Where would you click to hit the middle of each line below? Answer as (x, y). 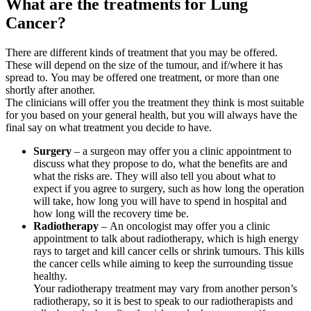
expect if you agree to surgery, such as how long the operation (169, 188)
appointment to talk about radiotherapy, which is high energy (166, 238)
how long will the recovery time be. (111, 213)
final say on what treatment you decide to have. (109, 127)
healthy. (50, 276)
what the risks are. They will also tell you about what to (154, 176)
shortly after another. (50, 90)
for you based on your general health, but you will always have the (151, 115)
